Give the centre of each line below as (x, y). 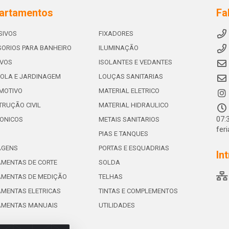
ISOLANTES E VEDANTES (135, 62)
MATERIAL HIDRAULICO (133, 105)
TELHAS (110, 177)
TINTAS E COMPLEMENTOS (138, 191)
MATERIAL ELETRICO (129, 91)
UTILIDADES (117, 205)
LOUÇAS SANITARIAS (131, 76)
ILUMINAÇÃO (118, 48)
